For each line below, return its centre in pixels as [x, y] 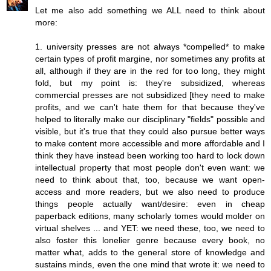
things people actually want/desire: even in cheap [150, 204]
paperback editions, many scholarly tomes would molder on [150, 216]
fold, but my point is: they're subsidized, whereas [150, 83]
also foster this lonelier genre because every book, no [150, 240]
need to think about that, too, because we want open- [150, 180]
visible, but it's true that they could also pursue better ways [150, 132]
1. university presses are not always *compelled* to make [150, 47]
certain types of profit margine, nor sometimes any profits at [150, 59]
